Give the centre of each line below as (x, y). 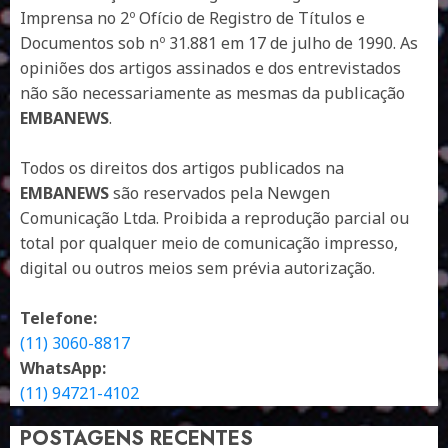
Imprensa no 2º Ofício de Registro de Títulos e (192, 17)
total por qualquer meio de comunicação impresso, (209, 242)
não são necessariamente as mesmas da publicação (212, 92)
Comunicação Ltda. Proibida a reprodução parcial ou (214, 217)
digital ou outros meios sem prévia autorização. (197, 267)
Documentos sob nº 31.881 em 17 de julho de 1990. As (219, 42)
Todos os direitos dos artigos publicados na (182, 167)
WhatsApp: (63, 367)
